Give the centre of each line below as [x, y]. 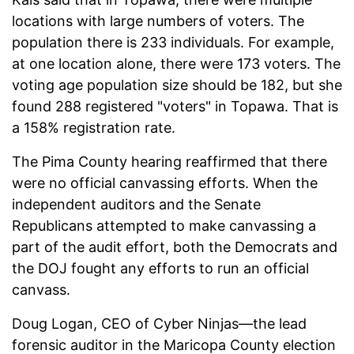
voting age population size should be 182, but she [177, 85]
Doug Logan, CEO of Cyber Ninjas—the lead [159, 323]
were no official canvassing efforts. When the [165, 183]
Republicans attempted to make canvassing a [164, 225]
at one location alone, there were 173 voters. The [176, 63]
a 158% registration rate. [94, 127]
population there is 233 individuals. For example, [173, 42]
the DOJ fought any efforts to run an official [160, 268]
